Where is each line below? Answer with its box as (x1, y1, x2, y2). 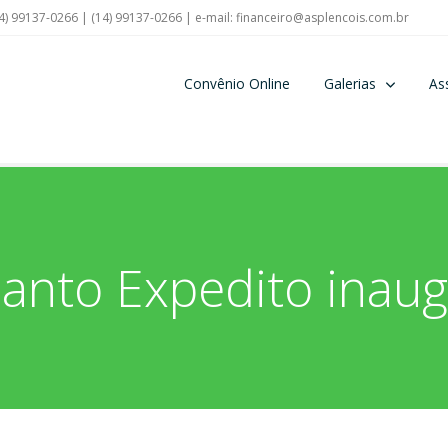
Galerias (323, 73, 376, 93)
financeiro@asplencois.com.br (236, 9, 409, 26)
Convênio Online (183, 73, 290, 93)
